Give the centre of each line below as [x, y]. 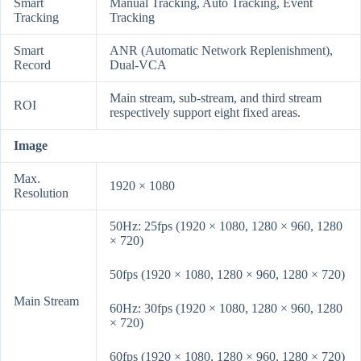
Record [32, 65]
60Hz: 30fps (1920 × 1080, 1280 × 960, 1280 [226, 309]
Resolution [41, 193]
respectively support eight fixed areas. [205, 113]
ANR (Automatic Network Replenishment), [221, 51]
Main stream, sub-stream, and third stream [216, 98]
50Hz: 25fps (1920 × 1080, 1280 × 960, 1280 [226, 226]
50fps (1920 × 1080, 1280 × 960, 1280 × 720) [227, 275]
